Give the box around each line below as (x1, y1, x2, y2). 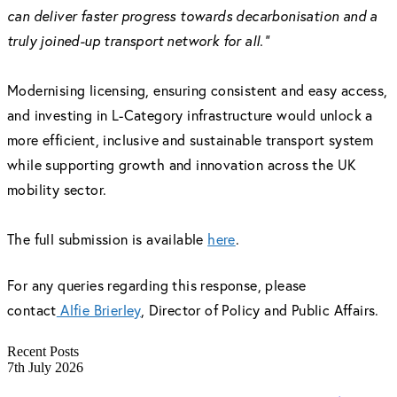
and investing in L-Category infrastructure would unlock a (7, 105, 373, 124)
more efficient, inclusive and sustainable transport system (7, 130, 374, 149)
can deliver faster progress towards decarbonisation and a (7, 6, 378, 25)
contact (7, 300, 57, 319)
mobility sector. (7, 180, 107, 198)
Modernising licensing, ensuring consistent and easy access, (7, 81, 388, 99)
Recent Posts (7, 343, 79, 359)
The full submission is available (7, 230, 208, 248)
